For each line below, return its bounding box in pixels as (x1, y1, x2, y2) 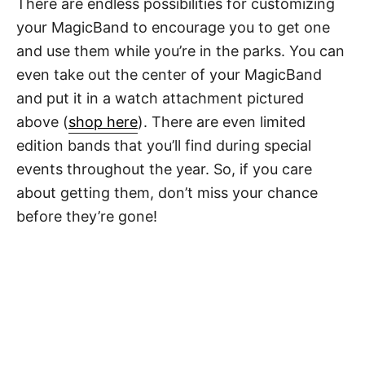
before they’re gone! (16, 207, 157, 225)
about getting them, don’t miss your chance (16, 183, 318, 201)
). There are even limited (138, 112, 306, 130)
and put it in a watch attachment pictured (16, 89, 304, 107)
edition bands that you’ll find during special (16, 136, 311, 154)
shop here (68, 112, 138, 130)
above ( (16, 112, 68, 130)
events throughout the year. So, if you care (16, 160, 312, 178)
